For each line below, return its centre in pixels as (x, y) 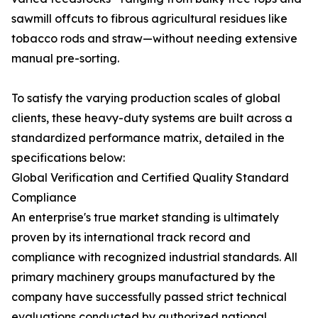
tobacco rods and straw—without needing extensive (154, 38)
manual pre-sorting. (65, 58)
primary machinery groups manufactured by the (143, 277)
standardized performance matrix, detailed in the (148, 138)
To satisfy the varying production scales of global (146, 98)
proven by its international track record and (131, 237)
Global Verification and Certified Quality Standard (150, 177)
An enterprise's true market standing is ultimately (145, 217)
